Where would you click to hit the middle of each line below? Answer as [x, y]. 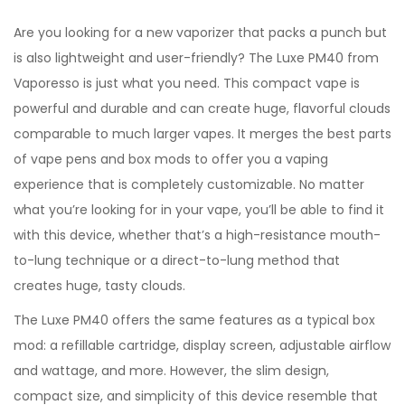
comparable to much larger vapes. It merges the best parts [202, 134]
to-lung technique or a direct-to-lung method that [177, 260]
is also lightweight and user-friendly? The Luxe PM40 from [196, 58]
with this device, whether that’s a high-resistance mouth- [197, 235]
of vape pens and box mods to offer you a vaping [171, 159]
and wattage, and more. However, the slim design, [171, 371]
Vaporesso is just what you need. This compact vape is [187, 83]
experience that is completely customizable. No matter [189, 184]
